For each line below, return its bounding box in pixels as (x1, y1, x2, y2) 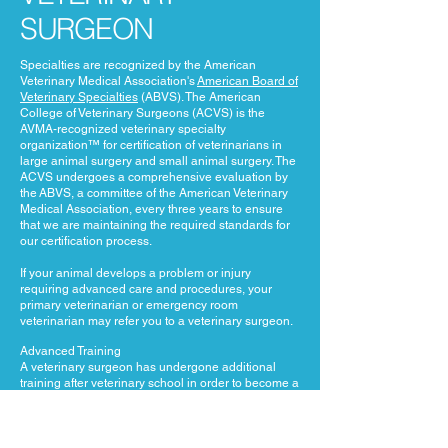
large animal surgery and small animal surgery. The (20, 154, 296, 168)
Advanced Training (20, 344, 121, 358)
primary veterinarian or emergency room (20, 298, 238, 312)
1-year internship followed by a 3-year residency (20, 408, 281, 422)
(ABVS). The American (138, 90, 261, 104)
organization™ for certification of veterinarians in (20, 138, 282, 152)
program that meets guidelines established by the (20, 424, 287, 438)
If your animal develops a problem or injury (20, 266, 251, 280)
